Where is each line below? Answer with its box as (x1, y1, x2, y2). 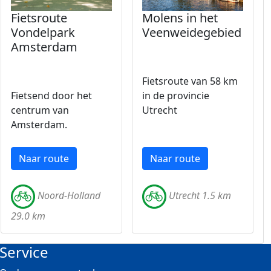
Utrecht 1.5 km (169, 189, 231, 203)
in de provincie (142, 89, 209, 102)
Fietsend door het (11, 89, 92, 102)
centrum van (11, 103, 69, 117)
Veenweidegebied (142, 24, 241, 41)
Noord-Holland (38, 189, 100, 203)
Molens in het (142, 10, 218, 26)
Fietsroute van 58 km (142, 74, 238, 88)
